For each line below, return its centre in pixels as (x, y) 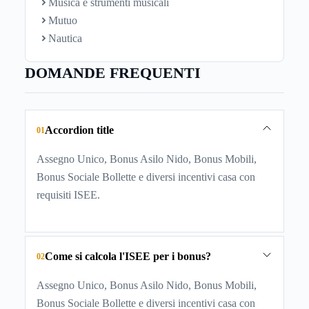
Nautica (65, 38)
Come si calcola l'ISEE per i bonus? (128, 256)
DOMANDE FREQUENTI (113, 72)
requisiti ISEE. (68, 195)
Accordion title (79, 130)
